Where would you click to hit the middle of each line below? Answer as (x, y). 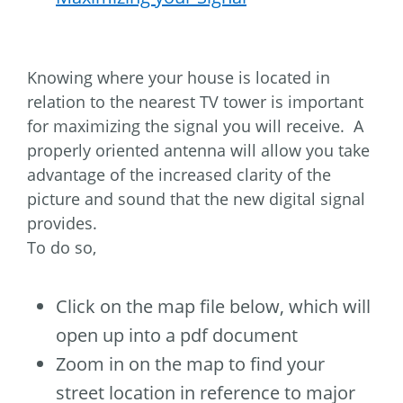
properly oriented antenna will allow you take (198, 150)
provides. (62, 223)
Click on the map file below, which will (213, 306)
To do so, (62, 247)
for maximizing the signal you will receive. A (195, 125)
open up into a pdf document (177, 335)
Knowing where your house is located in (179, 77)
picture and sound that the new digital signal (196, 198)
